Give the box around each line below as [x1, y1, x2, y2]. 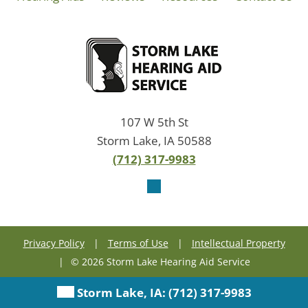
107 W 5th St [120, 113, 188, 130]
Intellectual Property [191, 236, 285, 250]
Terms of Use [107, 236, 168, 250]
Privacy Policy [23, 236, 85, 250]
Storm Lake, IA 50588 [96, 132, 212, 148]
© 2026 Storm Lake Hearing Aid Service [70, 255, 250, 268]
